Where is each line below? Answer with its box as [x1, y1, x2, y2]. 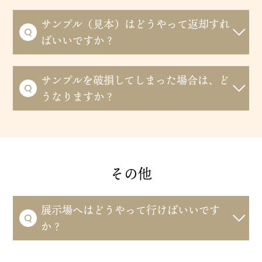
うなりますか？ [41, 89, 115, 105]
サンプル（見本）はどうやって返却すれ [41, 16, 230, 32]
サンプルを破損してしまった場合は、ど [41, 73, 230, 88]
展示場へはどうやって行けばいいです [41, 202, 220, 218]
